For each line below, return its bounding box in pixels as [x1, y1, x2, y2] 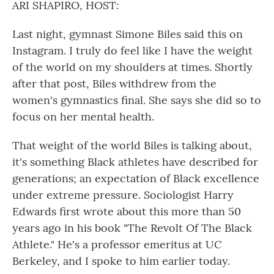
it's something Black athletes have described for [12, 155, 258, 169]
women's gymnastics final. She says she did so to [12, 93, 261, 107]
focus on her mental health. [12, 109, 154, 124]
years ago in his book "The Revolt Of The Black [12, 221, 252, 235]
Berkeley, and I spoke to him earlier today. [12, 254, 230, 268]
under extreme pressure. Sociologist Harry [12, 188, 234, 202]
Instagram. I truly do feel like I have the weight [12, 43, 253, 57]
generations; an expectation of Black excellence [12, 171, 259, 185]
